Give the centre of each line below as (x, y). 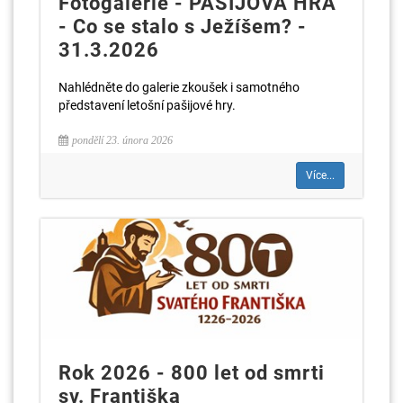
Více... (320, 175)
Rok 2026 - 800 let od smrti (192, 373)
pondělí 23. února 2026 (122, 140)
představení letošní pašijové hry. (147, 105)
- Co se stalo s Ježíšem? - (183, 26)
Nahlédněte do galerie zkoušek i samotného (179, 87)
